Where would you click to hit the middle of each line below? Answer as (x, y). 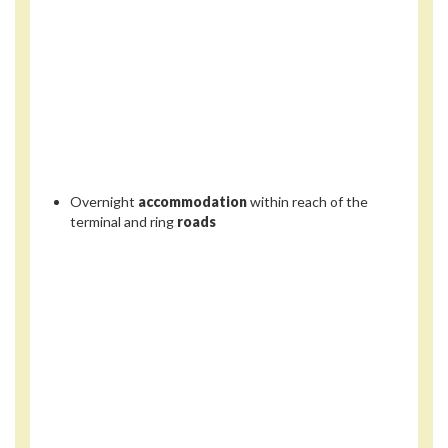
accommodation (192, 201)
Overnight (104, 201)
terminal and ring (123, 221)
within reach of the (307, 201)
